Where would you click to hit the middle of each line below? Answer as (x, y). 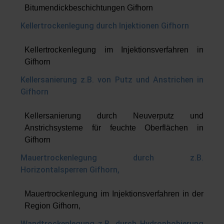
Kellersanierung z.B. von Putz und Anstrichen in (112, 79)
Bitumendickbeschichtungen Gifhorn (89, 7)
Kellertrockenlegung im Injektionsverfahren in (114, 49)
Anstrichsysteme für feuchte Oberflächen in (114, 127)
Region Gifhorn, (52, 205)
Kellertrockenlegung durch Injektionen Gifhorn (105, 25)
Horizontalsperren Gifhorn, (70, 169)
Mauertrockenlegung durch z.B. (112, 157)
